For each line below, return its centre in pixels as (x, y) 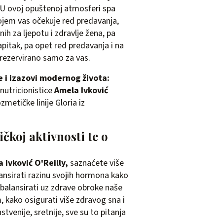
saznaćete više (97, 163)
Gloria (66, 103)
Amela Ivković (81, 91)
